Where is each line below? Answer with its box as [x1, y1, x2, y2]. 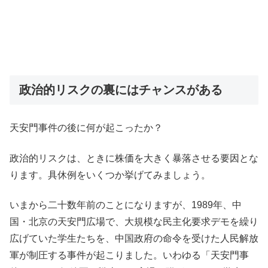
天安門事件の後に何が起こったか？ [10, 123, 163, 133]
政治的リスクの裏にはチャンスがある [19, 83, 223, 97]
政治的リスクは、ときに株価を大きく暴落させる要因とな [10, 153, 258, 163]
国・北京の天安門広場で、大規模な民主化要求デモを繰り [10, 217, 258, 227]
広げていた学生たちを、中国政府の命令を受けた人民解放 [10, 233, 258, 244]
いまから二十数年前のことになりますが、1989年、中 [10, 200, 242, 211]
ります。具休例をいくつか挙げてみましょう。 [10, 169, 211, 180]
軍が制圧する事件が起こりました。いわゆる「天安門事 [10, 250, 249, 261]
